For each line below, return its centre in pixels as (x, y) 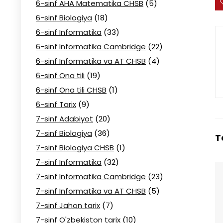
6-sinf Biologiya (64, 18)
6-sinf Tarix (56, 104)
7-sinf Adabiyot (64, 119)
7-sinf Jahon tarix (68, 205)
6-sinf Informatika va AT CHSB (91, 61)
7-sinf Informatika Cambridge (91, 176)
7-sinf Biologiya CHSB (75, 148)
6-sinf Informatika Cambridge (91, 47)
